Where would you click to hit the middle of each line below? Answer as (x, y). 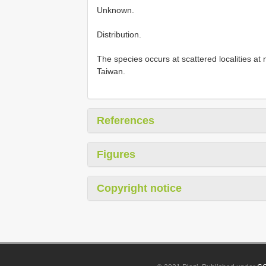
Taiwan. (111, 72)
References (126, 121)
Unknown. (115, 10)
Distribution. (119, 35)
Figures (116, 155)
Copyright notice (139, 189)
